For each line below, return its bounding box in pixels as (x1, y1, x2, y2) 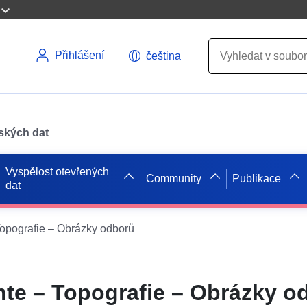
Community (146, 172, 202, 184)
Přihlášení (55, 49, 104, 61)
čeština (146, 49, 181, 62)
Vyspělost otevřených (5, 165, 110, 177)
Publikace (232, 172, 282, 184)
